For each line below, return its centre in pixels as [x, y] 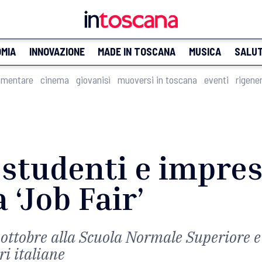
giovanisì [93, 80]
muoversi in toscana [157, 80]
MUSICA [205, 51]
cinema [55, 80]
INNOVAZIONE [57, 51]
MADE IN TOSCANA [137, 51]
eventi [216, 80]
